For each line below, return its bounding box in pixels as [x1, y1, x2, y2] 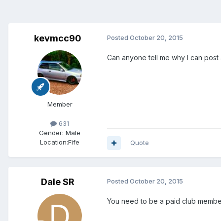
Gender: [39, 129, 64, 137]
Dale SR [41, 177, 74, 187]
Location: [40, 138, 68, 147]
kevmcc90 [34, 33, 81, 44]
